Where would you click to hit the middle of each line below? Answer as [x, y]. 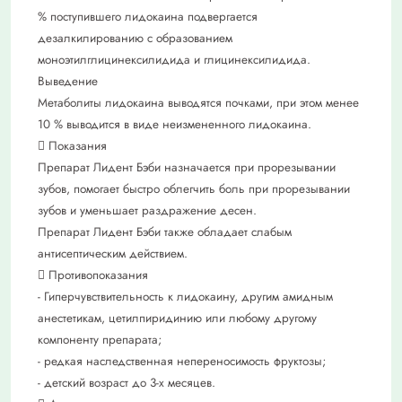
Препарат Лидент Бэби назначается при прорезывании [187, 167]
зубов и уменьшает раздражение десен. [147, 210]
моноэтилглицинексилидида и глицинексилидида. [174, 59]
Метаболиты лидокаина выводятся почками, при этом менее [198, 102]
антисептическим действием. [113, 253]
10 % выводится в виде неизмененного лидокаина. [175, 124]
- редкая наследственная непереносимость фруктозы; [182, 361]
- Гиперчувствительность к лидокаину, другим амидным [185, 296]
